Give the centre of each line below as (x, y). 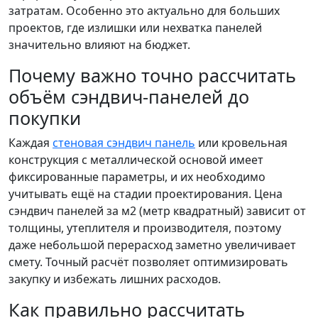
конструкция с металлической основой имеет (136, 160)
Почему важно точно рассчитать (152, 75)
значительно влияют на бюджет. (99, 45)
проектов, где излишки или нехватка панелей (135, 28)
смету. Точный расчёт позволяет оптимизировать (148, 262)
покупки (45, 118)
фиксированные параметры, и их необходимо (137, 177)
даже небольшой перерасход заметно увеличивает (152, 245)
